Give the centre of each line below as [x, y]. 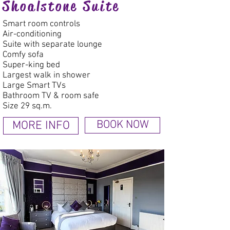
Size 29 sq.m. [27, 106]
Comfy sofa [23, 55]
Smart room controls [41, 24]
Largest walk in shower [46, 75]
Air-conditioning [32, 34]
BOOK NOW [122, 125]
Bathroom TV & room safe [51, 96]
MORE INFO [41, 126]
